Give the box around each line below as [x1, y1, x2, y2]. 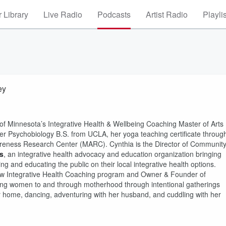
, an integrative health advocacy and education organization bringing [4, 149, 221, 159]
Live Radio [43, 9, 82, 20]
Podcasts [97, 9, 131, 20]
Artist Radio [146, 9, 188, 20]
